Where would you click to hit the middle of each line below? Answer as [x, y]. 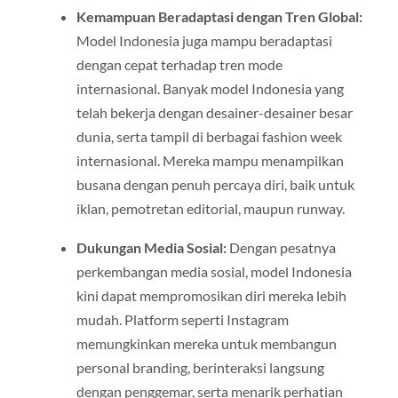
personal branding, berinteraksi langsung [200, 367]
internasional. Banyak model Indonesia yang [210, 89]
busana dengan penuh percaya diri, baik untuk [215, 185]
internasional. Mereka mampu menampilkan [210, 161]
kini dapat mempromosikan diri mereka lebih [211, 295]
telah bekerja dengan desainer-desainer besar [214, 113]
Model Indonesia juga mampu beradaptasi [204, 41]
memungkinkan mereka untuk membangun [206, 343]
